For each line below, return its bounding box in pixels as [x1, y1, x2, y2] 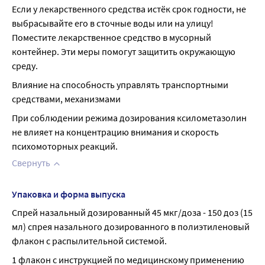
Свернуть [12, 157, 50, 169]
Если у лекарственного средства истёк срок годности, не [12, 3, 246, 15]
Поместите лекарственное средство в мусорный [12, 31, 211, 43]
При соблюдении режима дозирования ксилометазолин [12, 112, 247, 124]
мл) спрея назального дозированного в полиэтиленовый [12, 221, 250, 232]
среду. [12, 60, 38, 72]
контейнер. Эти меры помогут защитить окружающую [12, 46, 235, 57]
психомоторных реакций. [12, 140, 118, 152]
